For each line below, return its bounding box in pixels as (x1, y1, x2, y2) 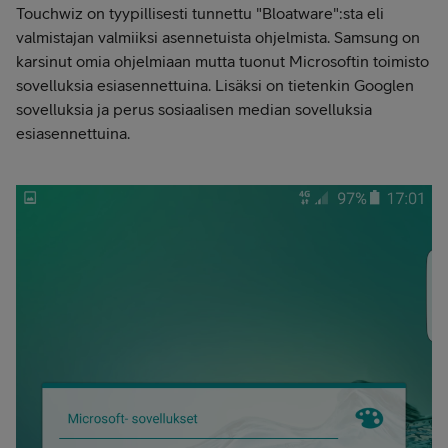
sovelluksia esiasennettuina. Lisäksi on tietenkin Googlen (16, 75, 414, 94)
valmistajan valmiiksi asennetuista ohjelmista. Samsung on (16, 27, 420, 46)
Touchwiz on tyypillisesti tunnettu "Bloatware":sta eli (16, 3, 384, 22)
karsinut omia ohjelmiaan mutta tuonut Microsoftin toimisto (16, 51, 429, 70)
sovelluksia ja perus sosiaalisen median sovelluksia (16, 99, 372, 118)
